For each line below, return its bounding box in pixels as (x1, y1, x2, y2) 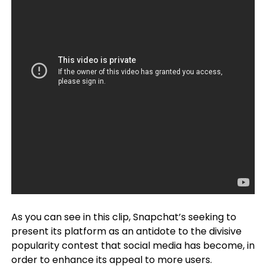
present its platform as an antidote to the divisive (11, 224, 242, 238)
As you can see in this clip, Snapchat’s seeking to (11, 210, 236, 224)
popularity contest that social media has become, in (11, 239, 255, 252)
